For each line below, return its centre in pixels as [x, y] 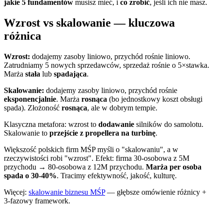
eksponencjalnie [30, 99]
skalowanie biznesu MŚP [67, 192]
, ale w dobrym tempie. [122, 108]
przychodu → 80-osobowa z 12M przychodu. [75, 167]
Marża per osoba [174, 167]
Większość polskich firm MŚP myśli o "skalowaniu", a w [91, 150]
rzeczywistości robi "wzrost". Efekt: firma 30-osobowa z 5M [97, 158]
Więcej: [16, 192]
